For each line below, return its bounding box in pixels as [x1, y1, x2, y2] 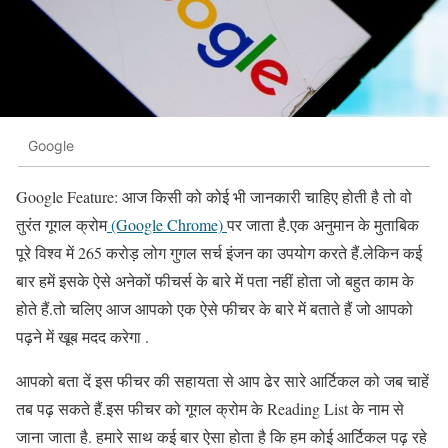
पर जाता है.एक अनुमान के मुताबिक [227, 214, 419, 236]
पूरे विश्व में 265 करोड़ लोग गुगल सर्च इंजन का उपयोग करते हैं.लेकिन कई [16, 242, 422, 264]
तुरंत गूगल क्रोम [16, 214, 107, 236]
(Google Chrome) [107, 214, 227, 236]
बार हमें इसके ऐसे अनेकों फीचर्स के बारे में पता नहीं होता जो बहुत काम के [16, 270, 414, 292]
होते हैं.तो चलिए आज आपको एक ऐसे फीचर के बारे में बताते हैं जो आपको [16, 298, 413, 320]
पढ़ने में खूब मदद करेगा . [16, 326, 149, 348]
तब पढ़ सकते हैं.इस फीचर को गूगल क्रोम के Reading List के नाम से [16, 398, 404, 420]
